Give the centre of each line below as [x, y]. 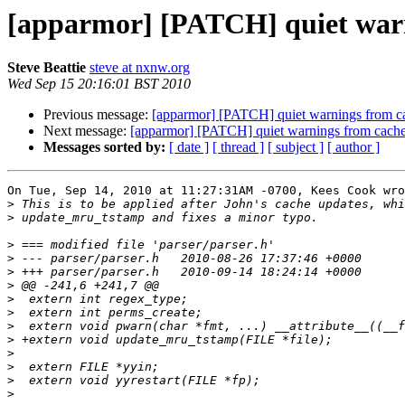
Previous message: [98, 115]
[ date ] [189, 147]
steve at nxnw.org [140, 68]
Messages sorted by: [104, 147]
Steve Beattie [47, 68]
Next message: [87, 131]
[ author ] [353, 147]
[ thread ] [238, 147]
